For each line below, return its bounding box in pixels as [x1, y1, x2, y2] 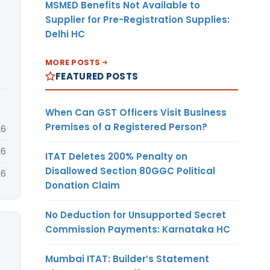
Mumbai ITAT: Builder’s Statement [45, 252, 209, 265]
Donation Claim [45, 178, 120, 192]
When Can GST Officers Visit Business [45, 105, 227, 119]
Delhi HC [45, 27, 85, 40]
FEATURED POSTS [55, 69, 139, 83]
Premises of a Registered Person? [45, 120, 207, 133]
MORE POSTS [45, 56, 101, 68]
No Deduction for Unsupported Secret [45, 208, 226, 221]
